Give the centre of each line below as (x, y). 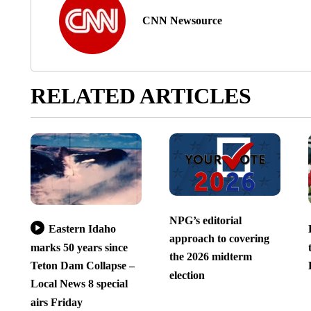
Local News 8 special (79, 284)
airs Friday (56, 302)
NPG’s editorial (205, 220)
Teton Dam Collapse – (82, 265)
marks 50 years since (79, 247)
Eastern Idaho (82, 229)
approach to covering (219, 238)
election (187, 275)
